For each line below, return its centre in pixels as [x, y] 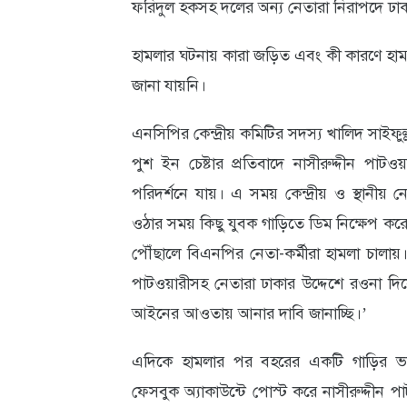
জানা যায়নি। [169, 85]
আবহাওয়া [62, 37]
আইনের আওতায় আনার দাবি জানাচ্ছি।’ [249, 313]
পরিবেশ [55, 101]
